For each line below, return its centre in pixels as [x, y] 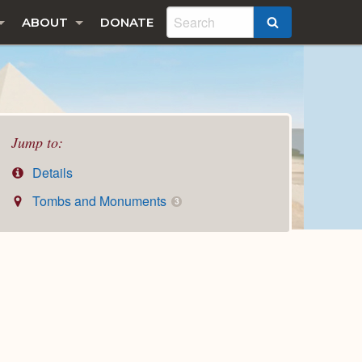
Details [51, 173]
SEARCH [305, 23]
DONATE [127, 22]
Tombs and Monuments [100, 201]
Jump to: [37, 142]
